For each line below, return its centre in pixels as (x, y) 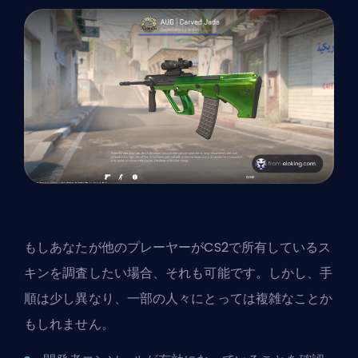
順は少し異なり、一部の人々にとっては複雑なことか (179, 298)
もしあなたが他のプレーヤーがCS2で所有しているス (178, 247)
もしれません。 (69, 324)
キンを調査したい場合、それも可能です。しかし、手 (179, 272)
